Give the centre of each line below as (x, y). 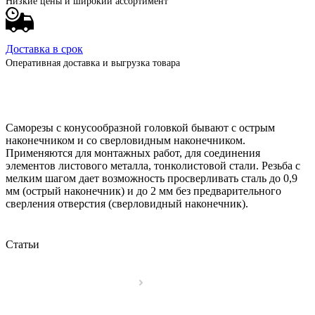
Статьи (22, 244)
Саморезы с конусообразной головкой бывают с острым (140, 127)
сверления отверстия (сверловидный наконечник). (127, 203)
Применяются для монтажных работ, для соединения (133, 153)
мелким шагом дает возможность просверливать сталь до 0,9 (152, 178)
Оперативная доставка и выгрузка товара (93, 63)
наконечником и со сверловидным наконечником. (126, 140)
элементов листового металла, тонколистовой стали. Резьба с (153, 165)
